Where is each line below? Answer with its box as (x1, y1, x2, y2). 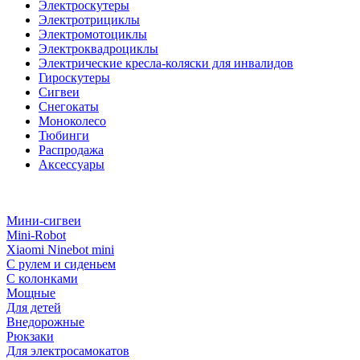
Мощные (6, 286, 55, 300)
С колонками (6, 272, 78, 285)
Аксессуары (39, 157, 104, 171)
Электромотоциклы (39, 27, 147, 41)
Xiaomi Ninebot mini (6, 243, 114, 256)
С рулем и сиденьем (6, 257, 116, 271)
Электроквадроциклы (39, 42, 158, 55)
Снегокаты (39, 100, 99, 113)
